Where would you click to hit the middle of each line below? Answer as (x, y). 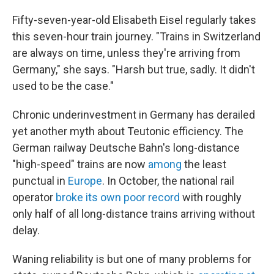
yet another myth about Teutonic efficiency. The (128, 131)
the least (204, 164)
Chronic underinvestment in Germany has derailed (134, 115)
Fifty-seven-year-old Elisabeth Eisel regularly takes (134, 20)
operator (34, 197)
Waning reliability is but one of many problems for (132, 259)
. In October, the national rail (168, 181)
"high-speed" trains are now (80, 164)
